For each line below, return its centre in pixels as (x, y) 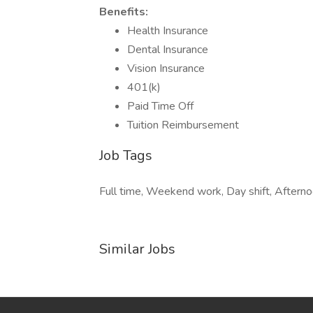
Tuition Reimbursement (183, 125)
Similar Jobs (137, 249)
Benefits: (124, 12)
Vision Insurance (166, 68)
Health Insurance (168, 31)
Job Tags (126, 155)
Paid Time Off (160, 106)
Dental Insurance (168, 50)
